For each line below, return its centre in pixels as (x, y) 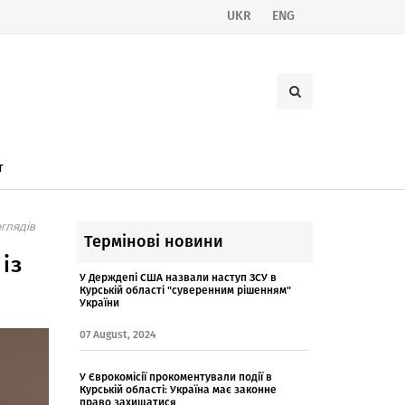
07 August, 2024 (118, 334)
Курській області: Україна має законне (178, 390)
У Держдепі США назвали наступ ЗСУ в (178, 278)
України (99, 303)
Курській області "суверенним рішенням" (185, 290)
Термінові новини (153, 241)
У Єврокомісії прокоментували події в (175, 377)
